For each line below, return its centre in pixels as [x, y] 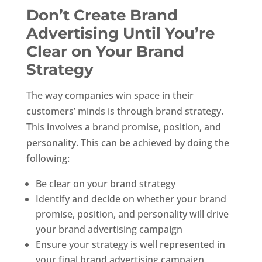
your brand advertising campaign [109, 229]
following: [48, 158]
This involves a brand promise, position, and [123, 127]
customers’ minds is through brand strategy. [125, 111]
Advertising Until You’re [120, 33]
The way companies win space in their [110, 95]
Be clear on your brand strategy [105, 183]
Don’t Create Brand [102, 15]
